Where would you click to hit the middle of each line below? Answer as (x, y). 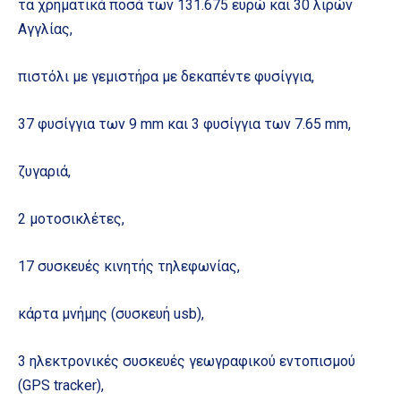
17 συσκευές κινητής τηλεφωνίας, (129, 266)
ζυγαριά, (44, 171)
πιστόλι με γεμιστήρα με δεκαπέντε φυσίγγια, (166, 76)
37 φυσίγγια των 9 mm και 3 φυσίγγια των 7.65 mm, (184, 124)
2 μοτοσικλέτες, (71, 218)
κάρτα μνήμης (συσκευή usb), (111, 313)
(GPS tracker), (61, 385)
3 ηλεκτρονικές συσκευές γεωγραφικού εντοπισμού (187, 361)
